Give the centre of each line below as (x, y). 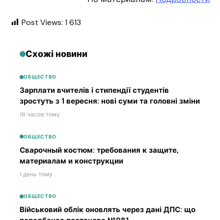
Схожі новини (56, 54)
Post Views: (42, 22)
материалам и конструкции (71, 161)
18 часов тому (40, 115)
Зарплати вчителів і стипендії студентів (94, 91)
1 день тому (36, 174)
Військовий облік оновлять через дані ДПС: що (108, 210)
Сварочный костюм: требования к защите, (99, 150)
